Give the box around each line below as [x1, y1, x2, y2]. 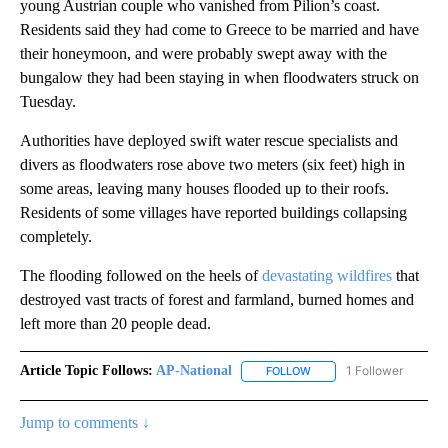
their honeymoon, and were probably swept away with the [20, 45, 387, 63]
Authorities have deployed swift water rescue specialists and [20, 132, 398, 150]
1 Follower [346, 363, 403, 379]
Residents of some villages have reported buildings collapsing [20, 204, 407, 222]
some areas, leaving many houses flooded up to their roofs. [20, 180, 389, 198]
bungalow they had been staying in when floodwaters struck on [20, 69, 419, 87]
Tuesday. [20, 93, 76, 111]
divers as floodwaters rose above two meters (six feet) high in [20, 156, 405, 174]
